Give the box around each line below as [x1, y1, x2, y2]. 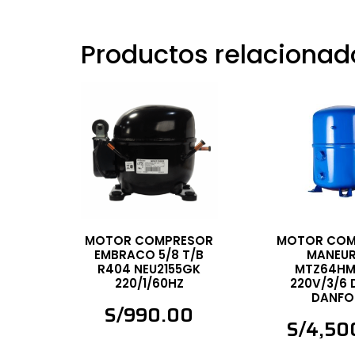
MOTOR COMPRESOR [85, 232, 214, 250]
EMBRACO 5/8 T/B [94, 246, 204, 264]
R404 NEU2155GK [97, 261, 201, 278]
